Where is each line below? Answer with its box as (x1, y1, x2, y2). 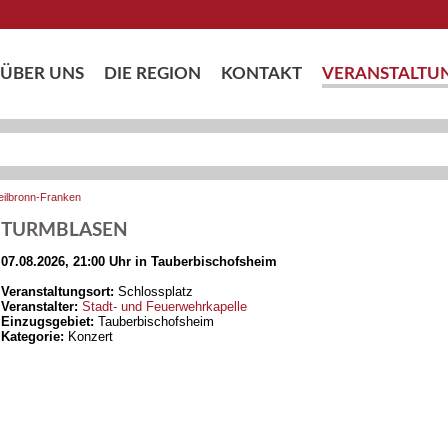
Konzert (64, 329, 113, 344)
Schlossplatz (114, 284, 193, 299)
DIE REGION (103, 65, 201, 82)
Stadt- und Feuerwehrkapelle (82, 299, 247, 314)
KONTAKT (220, 65, 302, 82)
